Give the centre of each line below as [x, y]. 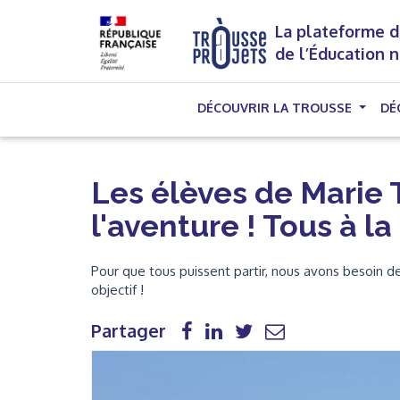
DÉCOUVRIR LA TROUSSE [277, 108]
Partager [129, 330]
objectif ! [117, 290]
